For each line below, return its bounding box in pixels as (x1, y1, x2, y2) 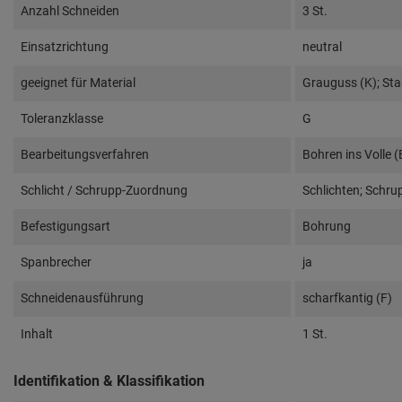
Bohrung (302, 219, 351, 234)
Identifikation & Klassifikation (13, 372, 205, 390)
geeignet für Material (21, 75, 135, 91)
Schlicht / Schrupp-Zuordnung (21, 183, 188, 198)
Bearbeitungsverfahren (21, 147, 149, 162)
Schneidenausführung (21, 291, 144, 306)
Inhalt (21, 327, 53, 342)
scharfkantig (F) (302, 291, 392, 306)
